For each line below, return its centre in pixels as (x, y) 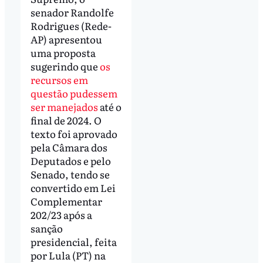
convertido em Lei (73, 187)
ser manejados (65, 106)
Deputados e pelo (70, 160)
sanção (46, 228)
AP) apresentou (66, 39)
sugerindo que (65, 66)
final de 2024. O (66, 120)
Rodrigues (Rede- (71, 25)
